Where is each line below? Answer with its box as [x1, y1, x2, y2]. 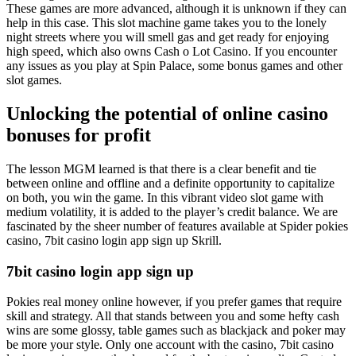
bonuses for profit [6, 124, 151, 145]
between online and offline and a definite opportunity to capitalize [6, 176, 335, 190]
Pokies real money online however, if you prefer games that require [6, 295, 342, 309]
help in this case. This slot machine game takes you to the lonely [6, 16, 327, 30]
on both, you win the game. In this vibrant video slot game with [6, 190, 323, 204]
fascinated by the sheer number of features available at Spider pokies [6, 219, 348, 233]
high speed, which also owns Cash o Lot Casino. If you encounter [6, 44, 337, 59]
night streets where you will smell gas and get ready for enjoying [6, 30, 329, 44]
